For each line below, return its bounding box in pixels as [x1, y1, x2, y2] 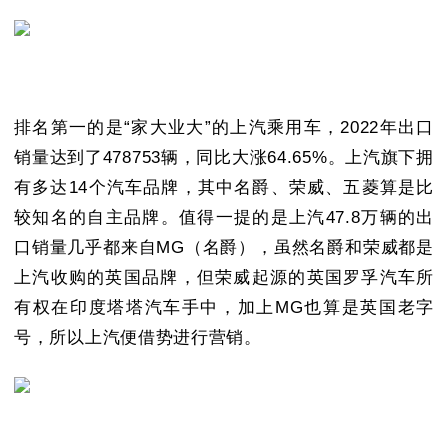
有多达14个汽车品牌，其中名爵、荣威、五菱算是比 [14, 178, 434, 198]
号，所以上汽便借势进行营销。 [14, 328, 262, 348]
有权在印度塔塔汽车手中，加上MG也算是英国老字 [14, 298, 434, 318]
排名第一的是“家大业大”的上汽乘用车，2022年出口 [14, 118, 434, 138]
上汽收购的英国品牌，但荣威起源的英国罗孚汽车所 [14, 268, 434, 288]
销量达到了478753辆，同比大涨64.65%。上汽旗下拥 [14, 148, 434, 168]
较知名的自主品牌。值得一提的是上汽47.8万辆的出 [14, 208, 434, 228]
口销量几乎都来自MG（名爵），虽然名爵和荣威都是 [14, 238, 434, 258]
